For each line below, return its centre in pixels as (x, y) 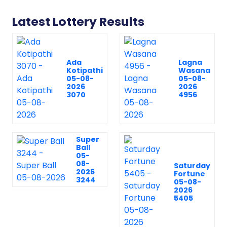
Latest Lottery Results (78, 22)
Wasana (194, 71)
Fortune (190, 174)
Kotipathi (85, 71)
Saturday (192, 166)
